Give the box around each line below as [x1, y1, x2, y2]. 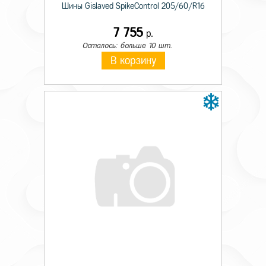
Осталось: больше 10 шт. [82, 42, 172, 49]
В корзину [110, 55, 156, 66]
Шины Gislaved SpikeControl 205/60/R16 [61, 2, 205, 11]
